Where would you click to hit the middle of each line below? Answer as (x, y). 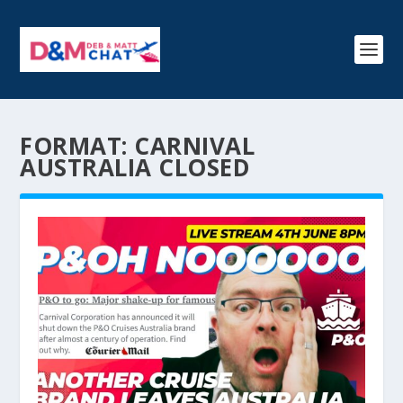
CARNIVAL (195, 146)
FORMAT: (77, 146)
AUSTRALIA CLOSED (135, 167)
